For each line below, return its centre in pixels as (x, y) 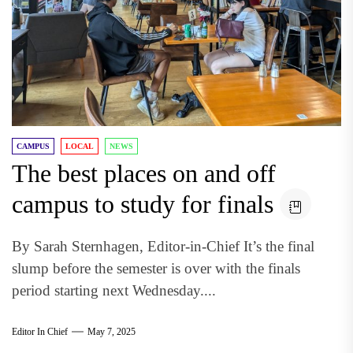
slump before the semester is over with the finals (156, 268)
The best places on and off (144, 173)
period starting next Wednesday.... (114, 290)
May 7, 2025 (111, 331)
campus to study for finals (143, 204)
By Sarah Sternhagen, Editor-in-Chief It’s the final (163, 246)
